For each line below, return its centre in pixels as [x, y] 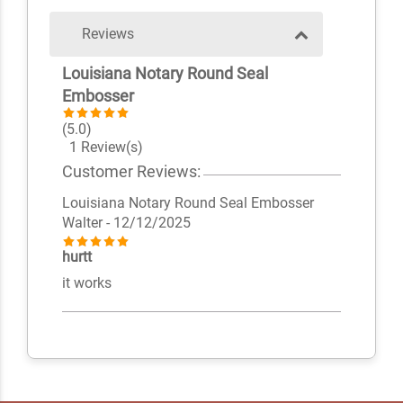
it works [86, 283]
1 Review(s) [102, 148]
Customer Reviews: [131, 172]
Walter [84, 223]
